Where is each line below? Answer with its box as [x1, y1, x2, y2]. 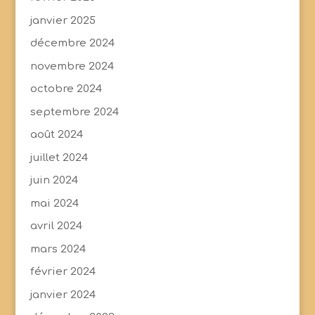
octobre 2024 [30, 83, 102, 96]
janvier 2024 [30, 288, 96, 301]
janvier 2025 [30, 14, 96, 27]
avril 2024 [30, 220, 82, 233]
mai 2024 [30, 197, 79, 210]
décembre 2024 [30, 37, 115, 50]
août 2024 [30, 129, 83, 141]
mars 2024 [30, 243, 86, 255]
